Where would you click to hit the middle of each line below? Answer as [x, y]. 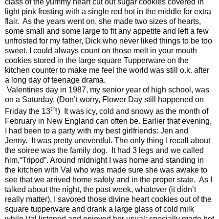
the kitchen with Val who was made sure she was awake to [106, 170]
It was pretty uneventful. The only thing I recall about [121, 140]
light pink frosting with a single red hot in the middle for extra [108, 11]
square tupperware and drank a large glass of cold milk [99, 209]
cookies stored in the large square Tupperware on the [97, 60]
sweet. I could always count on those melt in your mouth [101, 50]
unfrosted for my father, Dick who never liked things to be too [109, 41]
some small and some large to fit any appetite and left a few [107, 31]
